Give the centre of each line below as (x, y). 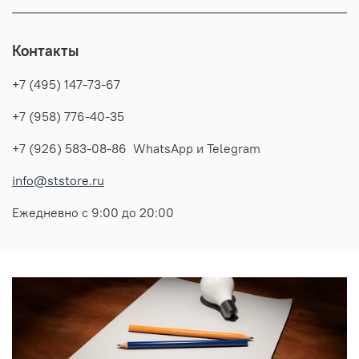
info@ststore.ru (58, 180)
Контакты (45, 50)
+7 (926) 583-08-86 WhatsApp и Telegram (136, 148)
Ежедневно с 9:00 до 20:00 (93, 212)
